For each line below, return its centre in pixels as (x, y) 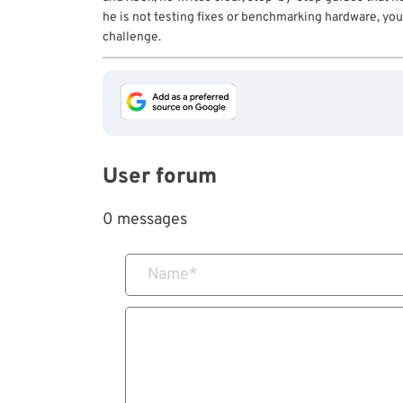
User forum (160, 178)
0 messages (145, 220)
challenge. (132, 38)
